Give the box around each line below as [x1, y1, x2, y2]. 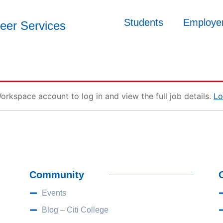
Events [41, 189, 66, 197]
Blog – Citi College [41, 206, 109, 214]
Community [29, 169, 84, 180]
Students [124, 17, 163, 28]
